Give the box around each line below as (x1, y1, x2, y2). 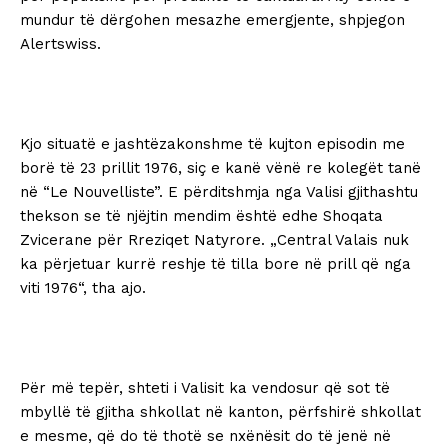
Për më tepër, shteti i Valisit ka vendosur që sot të (20, 379, 390, 398)
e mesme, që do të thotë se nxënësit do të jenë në (20, 427, 391, 446)
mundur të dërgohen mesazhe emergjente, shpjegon (20, 11, 405, 30)
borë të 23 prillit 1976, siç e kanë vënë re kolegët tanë (20, 159, 421, 178)
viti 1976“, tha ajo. (20, 279, 146, 298)
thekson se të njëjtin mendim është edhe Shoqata (20, 207, 383, 226)
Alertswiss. (20, 35, 101, 54)
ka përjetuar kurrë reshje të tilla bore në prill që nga (20, 255, 411, 274)
